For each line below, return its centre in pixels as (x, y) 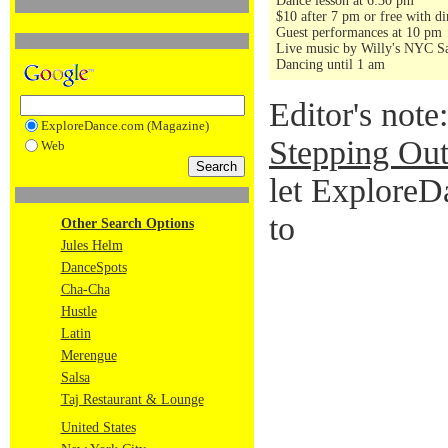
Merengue (88, 355)
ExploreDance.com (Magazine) (124, 125)
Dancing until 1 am (330, 64)
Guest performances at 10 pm (359, 32)
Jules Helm (91, 245)
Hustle (78, 311)
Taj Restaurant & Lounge (132, 399)
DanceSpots (93, 267)
